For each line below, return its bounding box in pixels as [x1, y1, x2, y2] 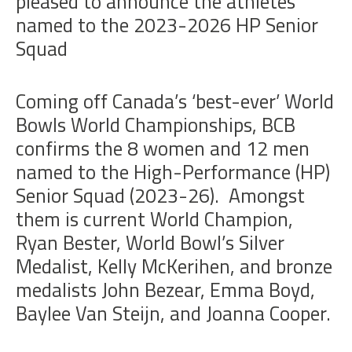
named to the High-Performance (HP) [16, 157, 330, 187]
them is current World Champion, [16, 204, 293, 234]
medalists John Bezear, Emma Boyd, [16, 275, 315, 305]
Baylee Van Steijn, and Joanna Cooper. [16, 299, 331, 328]
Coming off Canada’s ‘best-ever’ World [16, 86, 334, 116]
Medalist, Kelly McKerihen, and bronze [16, 251, 332, 281]
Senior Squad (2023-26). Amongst [16, 181, 305, 211]
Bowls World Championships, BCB [16, 110, 295, 140]
